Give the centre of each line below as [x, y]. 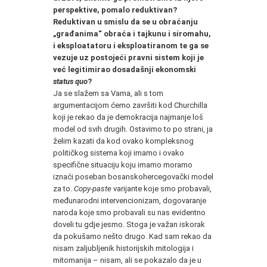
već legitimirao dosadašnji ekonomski [125, 69]
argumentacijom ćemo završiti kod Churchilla [130, 105]
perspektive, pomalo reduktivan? [115, 10]
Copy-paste [93, 188]
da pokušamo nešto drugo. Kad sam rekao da [132, 236]
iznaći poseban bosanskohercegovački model [133, 176]
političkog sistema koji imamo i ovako [119, 153]
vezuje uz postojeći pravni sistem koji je [128, 57]
